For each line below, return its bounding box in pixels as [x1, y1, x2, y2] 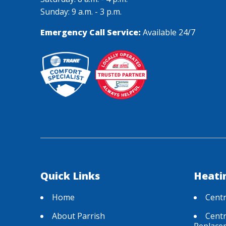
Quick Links [40, 168, 100, 183]
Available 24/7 [141, 26, 195, 38]
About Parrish [52, 210, 105, 221]
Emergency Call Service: [40, 26, 141, 38]
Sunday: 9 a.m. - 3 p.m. [40, 6, 122, 17]
